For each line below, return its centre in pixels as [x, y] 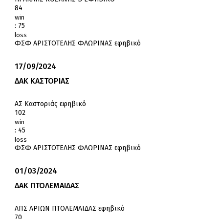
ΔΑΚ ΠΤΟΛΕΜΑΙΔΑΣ [47, 186]
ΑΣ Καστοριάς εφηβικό [50, 104]
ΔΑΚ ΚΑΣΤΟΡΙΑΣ [42, 81]
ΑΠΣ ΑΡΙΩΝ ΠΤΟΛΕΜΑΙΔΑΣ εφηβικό [70, 209]
